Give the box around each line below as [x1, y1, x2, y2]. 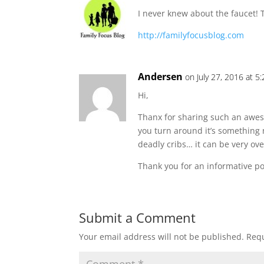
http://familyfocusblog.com [138, 29, 245, 41]
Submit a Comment [79, 209, 196, 227]
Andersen [138, 70, 183, 84]
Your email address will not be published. [79, 231, 245, 243]
